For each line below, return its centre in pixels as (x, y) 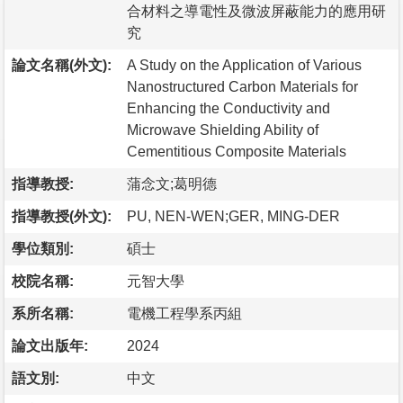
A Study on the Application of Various (244, 65)
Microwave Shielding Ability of (223, 130)
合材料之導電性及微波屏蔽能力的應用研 (256, 11)
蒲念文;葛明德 (172, 184)
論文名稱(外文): (62, 65)
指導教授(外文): (62, 216)
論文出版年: (50, 345)
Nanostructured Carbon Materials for (242, 86)
